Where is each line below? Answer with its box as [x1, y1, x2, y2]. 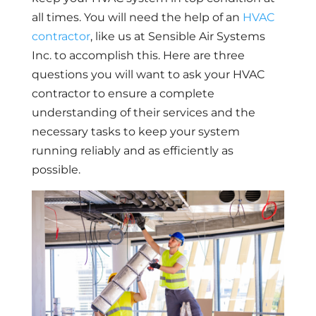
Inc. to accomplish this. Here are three [31, 49, 245, 62]
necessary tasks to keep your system [31, 125, 240, 138]
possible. [31, 163, 80, 176]
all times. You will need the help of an [31, 11, 243, 24]
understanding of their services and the [31, 106, 255, 119]
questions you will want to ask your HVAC [31, 68, 265, 81]
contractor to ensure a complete [31, 87, 214, 100]
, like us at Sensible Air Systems [90, 30, 265, 43]
